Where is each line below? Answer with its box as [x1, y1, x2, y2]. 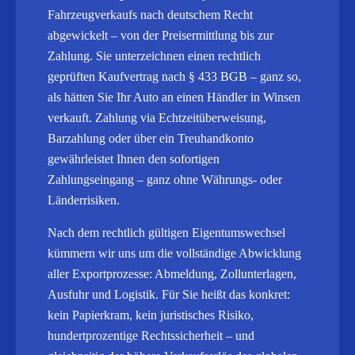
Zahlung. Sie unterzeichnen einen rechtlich [48, 49, 261, 63]
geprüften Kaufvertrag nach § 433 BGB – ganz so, [48, 70, 301, 83]
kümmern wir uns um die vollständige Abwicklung [48, 246, 301, 260]
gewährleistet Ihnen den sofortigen [48, 152, 219, 166]
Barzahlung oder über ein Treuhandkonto [48, 132, 254, 145]
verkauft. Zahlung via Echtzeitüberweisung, [48, 111, 266, 124]
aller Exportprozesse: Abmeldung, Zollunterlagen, [48, 267, 296, 281]
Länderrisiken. [48, 193, 120, 207]
